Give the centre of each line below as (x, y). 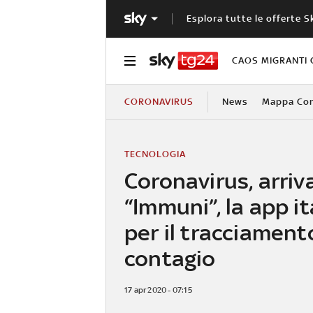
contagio (170, 258)
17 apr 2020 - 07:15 (158, 290)
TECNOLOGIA (155, 154)
